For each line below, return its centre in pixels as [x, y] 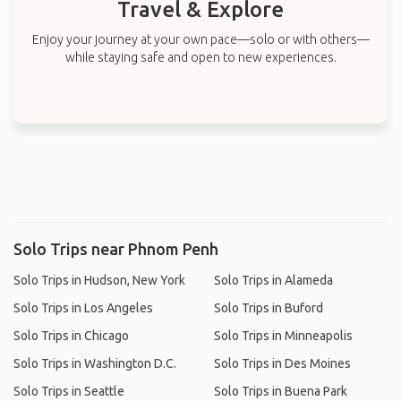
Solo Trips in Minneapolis [283, 336]
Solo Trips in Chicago [71, 336]
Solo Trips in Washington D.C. [95, 363]
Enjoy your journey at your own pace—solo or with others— [200, 39]
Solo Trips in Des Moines [282, 363]
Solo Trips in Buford [269, 308]
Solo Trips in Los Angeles [83, 308]
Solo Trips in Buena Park [281, 391]
